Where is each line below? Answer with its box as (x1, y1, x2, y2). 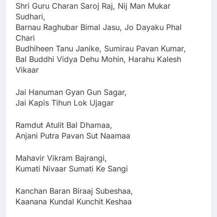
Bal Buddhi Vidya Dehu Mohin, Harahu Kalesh (15, 54, 181, 64)
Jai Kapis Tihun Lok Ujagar (15, 97, 114, 108)
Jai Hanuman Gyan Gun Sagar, (15, 87, 127, 97)
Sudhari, (15, 11, 46, 21)
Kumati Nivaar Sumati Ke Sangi (15, 163, 128, 173)
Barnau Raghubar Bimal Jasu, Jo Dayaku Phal (15, 22, 182, 32)
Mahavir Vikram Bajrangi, (15, 153, 107, 163)
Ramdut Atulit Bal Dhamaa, (15, 120, 112, 130)
